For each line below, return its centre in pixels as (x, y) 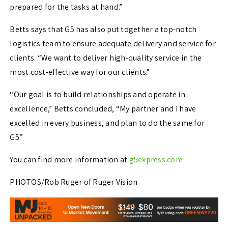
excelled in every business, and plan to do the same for (107, 123)
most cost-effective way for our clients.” (80, 72)
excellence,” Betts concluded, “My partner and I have (103, 109)
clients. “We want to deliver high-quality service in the (106, 58)
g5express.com (156, 160)
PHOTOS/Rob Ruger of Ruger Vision (74, 182)
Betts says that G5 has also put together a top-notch (103, 30)
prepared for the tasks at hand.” (66, 7)
